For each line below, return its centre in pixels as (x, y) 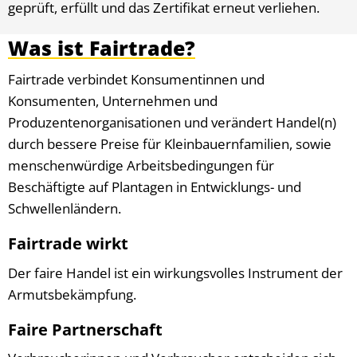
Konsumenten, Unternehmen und (113, 101)
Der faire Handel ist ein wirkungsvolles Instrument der (175, 273)
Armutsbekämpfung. (72, 294)
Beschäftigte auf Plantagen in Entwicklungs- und (155, 187)
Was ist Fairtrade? (102, 47)
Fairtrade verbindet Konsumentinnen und (136, 79)
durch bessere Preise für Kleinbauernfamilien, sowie (170, 144)
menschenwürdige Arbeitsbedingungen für (141, 165)
